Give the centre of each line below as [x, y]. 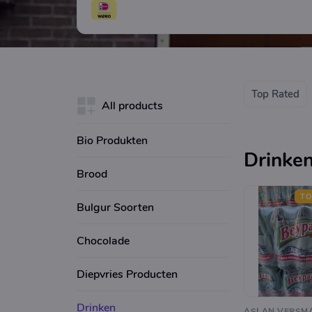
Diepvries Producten [127, 274]
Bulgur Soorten [115, 207]
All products [132, 106]
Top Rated [275, 94]
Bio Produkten [112, 140]
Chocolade [103, 241]
